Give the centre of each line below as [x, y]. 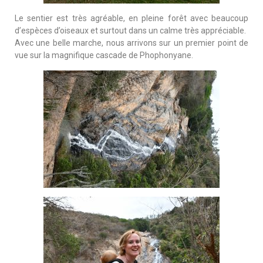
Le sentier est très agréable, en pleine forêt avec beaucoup [131, 18]
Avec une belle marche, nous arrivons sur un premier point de [131, 43]
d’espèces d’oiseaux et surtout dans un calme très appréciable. [130, 30]
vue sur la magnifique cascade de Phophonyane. [104, 55]
